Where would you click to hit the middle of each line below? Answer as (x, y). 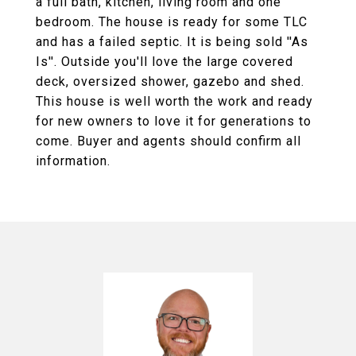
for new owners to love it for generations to (174, 121)
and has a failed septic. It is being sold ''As (172, 42)
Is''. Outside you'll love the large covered (164, 62)
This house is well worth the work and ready (174, 101)
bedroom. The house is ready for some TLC (172, 22)
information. (73, 161)
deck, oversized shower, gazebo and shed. (170, 81)
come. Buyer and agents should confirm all (168, 141)
